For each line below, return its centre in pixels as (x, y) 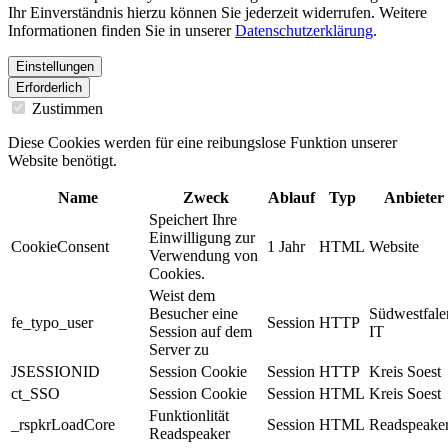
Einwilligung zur (202, 238)
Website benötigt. (62, 161)
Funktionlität (189, 416)
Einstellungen (55, 67)
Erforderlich (49, 88)
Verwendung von (203, 256)
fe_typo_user (52, 323)
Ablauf (291, 198)
